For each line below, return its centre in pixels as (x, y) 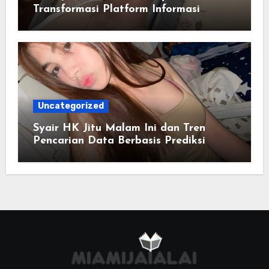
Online (49, 22)
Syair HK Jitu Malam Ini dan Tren (119, 128)
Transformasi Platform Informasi (116, 10)
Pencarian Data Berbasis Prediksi (119, 141)
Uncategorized (71, 106)
